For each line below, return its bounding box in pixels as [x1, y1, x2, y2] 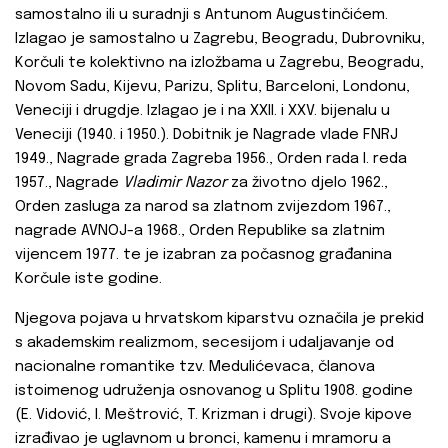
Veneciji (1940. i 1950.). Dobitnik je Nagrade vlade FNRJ [15, 127, 398, 144]
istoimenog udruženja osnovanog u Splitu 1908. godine [15, 383, 413, 400]
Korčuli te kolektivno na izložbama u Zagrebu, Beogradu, [15, 55, 424, 72]
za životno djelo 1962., [227, 175, 388, 192]
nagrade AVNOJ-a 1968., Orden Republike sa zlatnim [15, 223, 385, 240]
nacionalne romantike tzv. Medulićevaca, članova [15, 359, 375, 376]
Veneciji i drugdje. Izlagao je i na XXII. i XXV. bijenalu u [15, 103, 390, 120]
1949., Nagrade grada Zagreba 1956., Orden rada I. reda [15, 151, 407, 168]
